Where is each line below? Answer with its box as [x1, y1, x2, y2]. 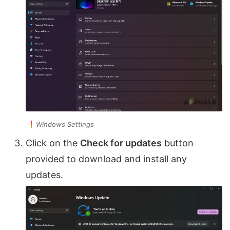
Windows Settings [36, 120, 94, 128]
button [162, 137, 194, 148]
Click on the [26, 137, 80, 148]
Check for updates [80, 137, 162, 148]
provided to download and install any [26, 153, 187, 164]
